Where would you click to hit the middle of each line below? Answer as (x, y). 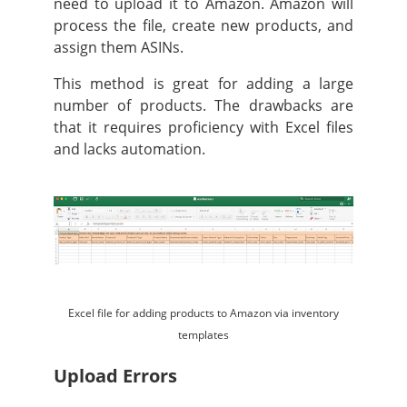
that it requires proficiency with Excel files (203, 127)
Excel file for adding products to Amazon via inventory (203, 313)
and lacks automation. (129, 149)
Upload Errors (115, 376)
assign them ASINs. (120, 47)
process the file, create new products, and (203, 25)
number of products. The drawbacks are (203, 105)
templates (203, 335)
